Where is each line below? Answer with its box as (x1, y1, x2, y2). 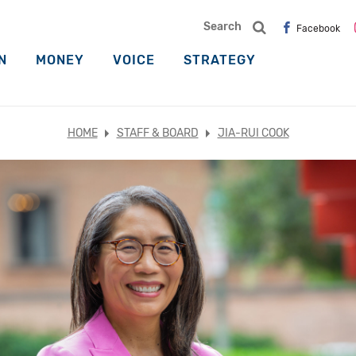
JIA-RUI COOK (217, 126, 289, 140)
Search (203, 20, 242, 33)
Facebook (296, 22, 340, 34)
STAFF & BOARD (116, 126, 199, 140)
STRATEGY (184, 52, 256, 68)
